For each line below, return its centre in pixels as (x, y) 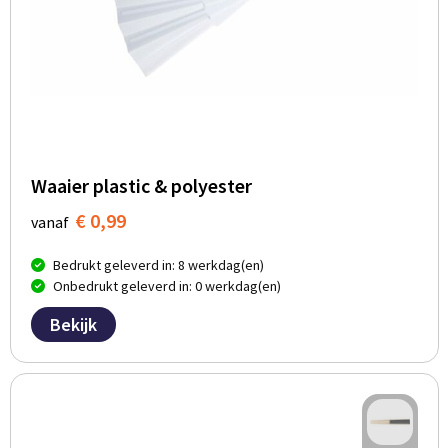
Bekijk (73, 325)
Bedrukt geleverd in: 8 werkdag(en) (158, 265)
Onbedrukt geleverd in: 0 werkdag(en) (166, 286)
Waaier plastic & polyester (141, 186)
